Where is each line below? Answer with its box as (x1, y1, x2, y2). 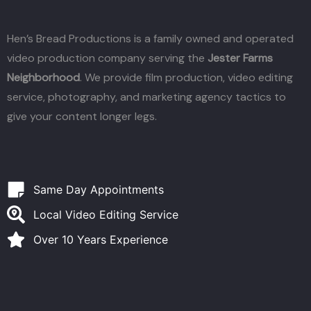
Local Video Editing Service (33, 207, 178, 221)
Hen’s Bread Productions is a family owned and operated (7, 31, 294, 46)
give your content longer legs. (7, 109, 157, 124)
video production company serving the (7, 51, 208, 65)
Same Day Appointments (33, 182, 164, 196)
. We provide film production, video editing (80, 70, 293, 85)
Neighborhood (7, 70, 80, 85)
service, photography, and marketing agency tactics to (7, 90, 286, 104)
